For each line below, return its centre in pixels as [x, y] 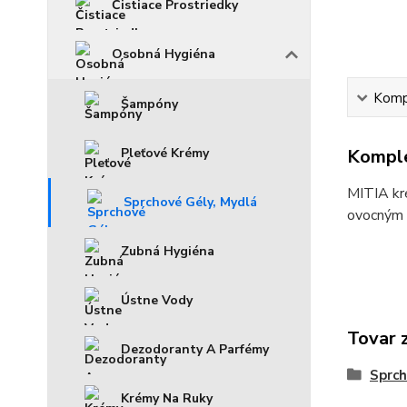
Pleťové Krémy [165, 153]
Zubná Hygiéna [168, 251]
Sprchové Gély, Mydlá [190, 202]
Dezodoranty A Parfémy [195, 349]
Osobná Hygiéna [164, 54]
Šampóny [149, 104]
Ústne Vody [157, 300]
